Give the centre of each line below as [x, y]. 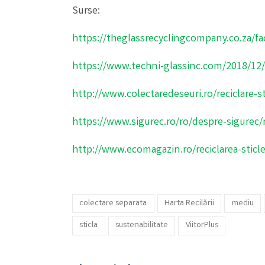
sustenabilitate [142, 226]
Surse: [86, 12]
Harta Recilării [190, 203]
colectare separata [113, 203]
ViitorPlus [202, 226]
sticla [89, 226]
